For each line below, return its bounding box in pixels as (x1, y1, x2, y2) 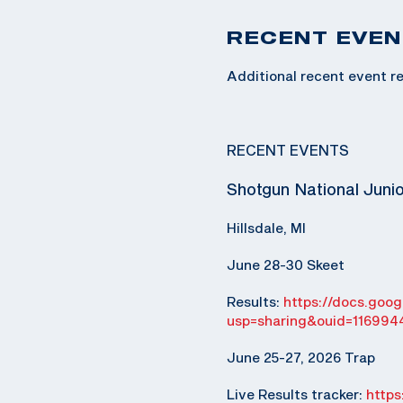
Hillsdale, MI (227, 219, 306, 236)
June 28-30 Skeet (227, 256, 345, 273)
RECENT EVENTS (227, 141, 349, 158)
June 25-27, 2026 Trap (227, 349, 375, 365)
